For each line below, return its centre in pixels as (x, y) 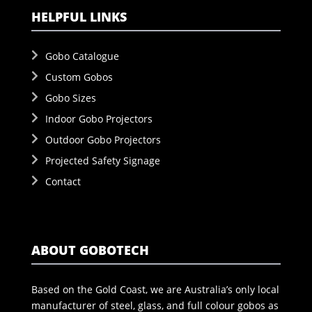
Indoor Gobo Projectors (99, 118)
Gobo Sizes (70, 97)
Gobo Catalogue (82, 56)
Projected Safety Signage (102, 160)
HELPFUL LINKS (79, 16)
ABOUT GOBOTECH (90, 250)
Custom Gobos (79, 77)
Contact (63, 181)
